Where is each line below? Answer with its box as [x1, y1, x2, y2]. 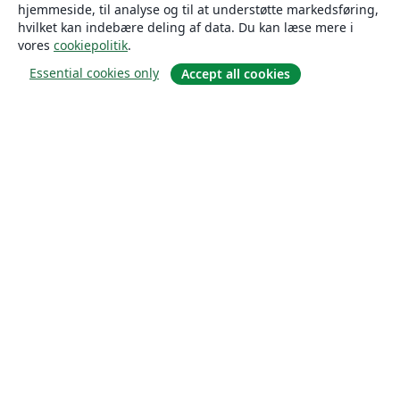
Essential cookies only [29, 63, 159, 81]
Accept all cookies [181, 65, 290, 82]
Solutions [79, 357, 156, 381]
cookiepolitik [54, 36, 128, 54]
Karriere [79, 275, 129, 292]
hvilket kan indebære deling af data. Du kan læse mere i [18, 18, 354, 36]
